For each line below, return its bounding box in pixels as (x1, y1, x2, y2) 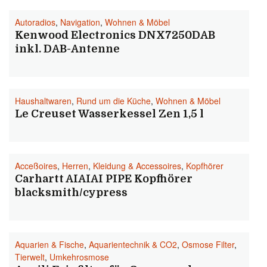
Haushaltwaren (15, 95, 72, 107)
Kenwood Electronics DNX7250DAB (15, 29, 215, 41)
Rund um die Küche (76, 95, 151, 107)
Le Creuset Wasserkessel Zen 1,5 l (15, 108, 204, 120)
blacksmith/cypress (15, 187, 128, 198)
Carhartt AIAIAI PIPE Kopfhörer (15, 173, 193, 185)
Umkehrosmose (49, 251, 109, 263)
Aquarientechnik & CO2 (89, 238, 177, 250)
